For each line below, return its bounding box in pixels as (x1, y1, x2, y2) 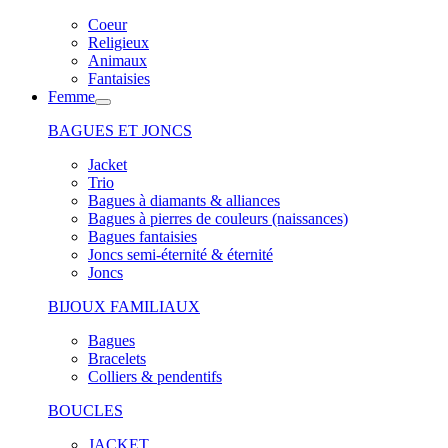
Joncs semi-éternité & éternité (88, 246, 273, 263)
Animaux (88, 52, 147, 69)
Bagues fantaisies (88, 228, 197, 245)
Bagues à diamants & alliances (88, 192, 280, 209)
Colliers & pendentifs (88, 368, 222, 385)
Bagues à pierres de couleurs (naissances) (88, 210, 348, 227)
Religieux (88, 34, 149, 51)
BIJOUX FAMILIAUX (48, 298, 200, 315)
